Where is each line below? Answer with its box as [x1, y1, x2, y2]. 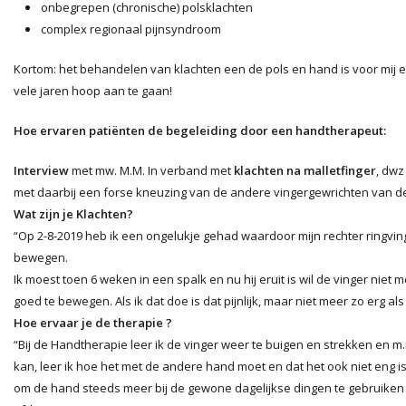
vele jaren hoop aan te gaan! [14, 82, 172, 99]
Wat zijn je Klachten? [14, 206, 133, 222]
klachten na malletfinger [234, 162, 376, 179]
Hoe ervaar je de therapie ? [14, 314, 172, 331]
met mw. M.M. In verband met [69, 162, 234, 179]
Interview [14, 162, 69, 179]
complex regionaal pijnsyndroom [41, 21, 221, 37]
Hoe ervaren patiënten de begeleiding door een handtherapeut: [14, 122, 386, 139]
